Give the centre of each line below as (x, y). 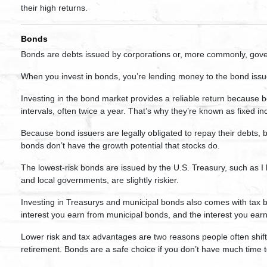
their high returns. (54, 8)
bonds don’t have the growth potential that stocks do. (120, 145)
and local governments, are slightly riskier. (100, 180)
